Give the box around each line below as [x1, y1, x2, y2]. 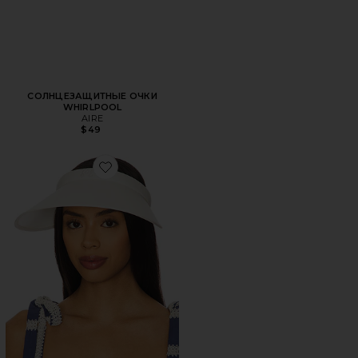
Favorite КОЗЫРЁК [104, 170, 186, 182]
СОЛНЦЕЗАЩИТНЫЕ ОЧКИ [27, 89, 157, 101]
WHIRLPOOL [62, 101, 122, 113]
